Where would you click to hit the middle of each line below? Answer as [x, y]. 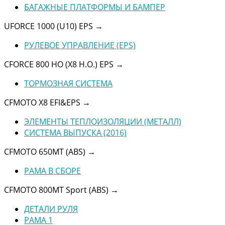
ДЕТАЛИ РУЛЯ [51, 209]
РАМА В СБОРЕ [52, 171]
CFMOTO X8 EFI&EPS [43, 102]
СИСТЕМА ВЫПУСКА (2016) [75, 132]
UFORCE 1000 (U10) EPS [49, 26]
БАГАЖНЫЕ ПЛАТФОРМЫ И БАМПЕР [95, 7]
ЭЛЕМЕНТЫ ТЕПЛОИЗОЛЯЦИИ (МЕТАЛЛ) [103, 121]
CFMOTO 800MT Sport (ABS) [57, 190]
